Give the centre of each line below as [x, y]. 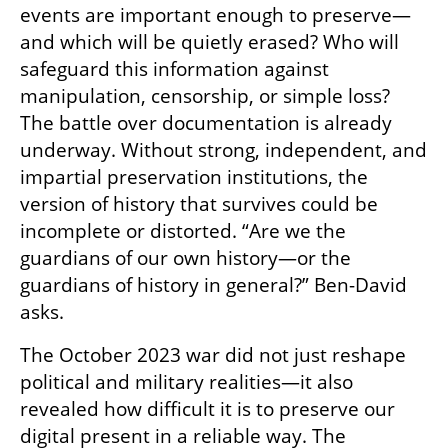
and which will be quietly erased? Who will [209, 42]
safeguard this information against [174, 69]
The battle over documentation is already [206, 123]
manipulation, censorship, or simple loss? [205, 96]
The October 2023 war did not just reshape [213, 355]
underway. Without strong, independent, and [223, 150]
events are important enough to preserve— [215, 15]
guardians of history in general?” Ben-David [213, 285]
